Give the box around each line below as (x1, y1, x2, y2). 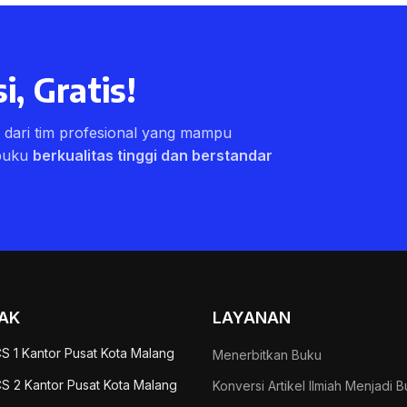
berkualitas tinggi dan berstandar (33, 145, 273, 164)
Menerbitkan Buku (213, 347, 322, 362)
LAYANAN (213, 308, 291, 327)
